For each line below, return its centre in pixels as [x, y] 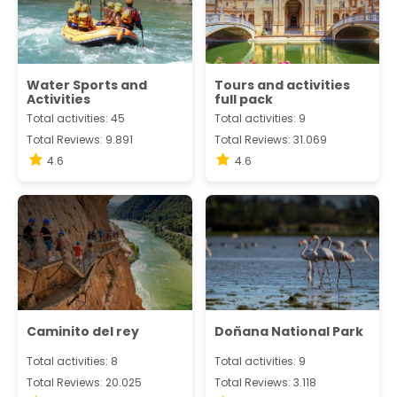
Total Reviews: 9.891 [80, 139]
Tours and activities [282, 85]
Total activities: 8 [72, 362]
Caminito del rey [83, 332]
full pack [243, 99]
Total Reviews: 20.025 [84, 383]
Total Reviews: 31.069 [270, 139]
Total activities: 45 [76, 118]
